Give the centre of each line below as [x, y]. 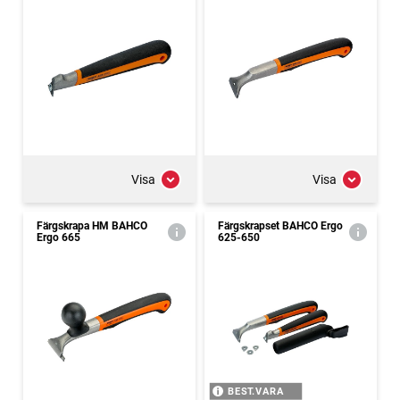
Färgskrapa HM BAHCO [92, 226]
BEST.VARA [256, 392]
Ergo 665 [58, 237]
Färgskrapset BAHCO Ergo [280, 226]
